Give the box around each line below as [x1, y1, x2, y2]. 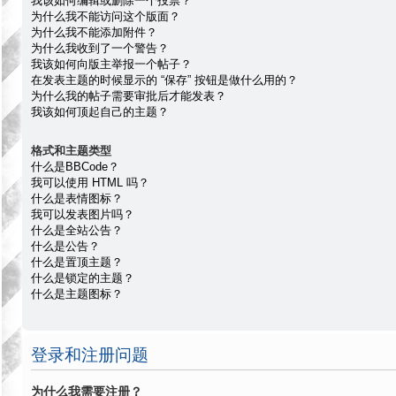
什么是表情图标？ [31, 192, 123, 206]
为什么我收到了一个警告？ [31, 41, 169, 55]
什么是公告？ [31, 240, 100, 254]
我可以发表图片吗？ [31, 208, 134, 222]
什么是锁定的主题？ [31, 271, 134, 286]
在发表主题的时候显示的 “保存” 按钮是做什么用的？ [31, 72, 298, 87]
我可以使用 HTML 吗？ [31, 176, 149, 190]
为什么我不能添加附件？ [31, 25, 157, 39]
